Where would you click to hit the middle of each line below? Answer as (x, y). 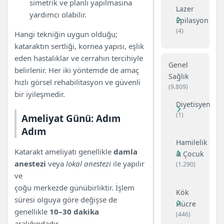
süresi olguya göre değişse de (66, 199)
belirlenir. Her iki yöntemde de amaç (77, 70)
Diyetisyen (193, 104)
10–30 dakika (74, 211)
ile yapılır (128, 163)
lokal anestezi (89, 163)
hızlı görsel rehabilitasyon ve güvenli (78, 82)
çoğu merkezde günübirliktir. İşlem (75, 187)
